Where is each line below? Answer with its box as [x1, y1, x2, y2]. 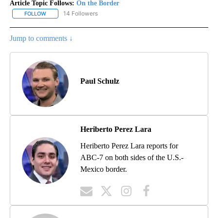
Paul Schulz [80, 77, 119, 86]
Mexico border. [80, 165, 127, 174]
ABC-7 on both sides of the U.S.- [80, 153, 183, 162]
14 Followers [63, 9, 98, 17]
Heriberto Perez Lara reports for [80, 142, 178, 150]
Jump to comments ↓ [10, 34, 73, 43]
